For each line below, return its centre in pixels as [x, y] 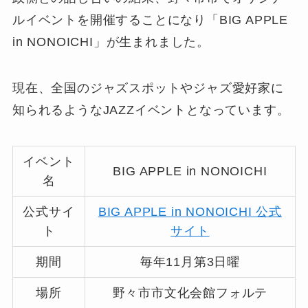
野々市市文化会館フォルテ [190, 293]
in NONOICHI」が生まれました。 [111, 42]
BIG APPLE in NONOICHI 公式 [190, 212]
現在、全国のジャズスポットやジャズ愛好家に [148, 88]
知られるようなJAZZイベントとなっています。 [151, 110]
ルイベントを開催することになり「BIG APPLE [150, 20]
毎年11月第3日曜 [190, 262]
